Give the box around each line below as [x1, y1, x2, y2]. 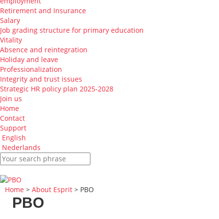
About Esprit [32, 185, 72, 194]
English [2, 133, 26, 142]
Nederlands [2, 143, 41, 152]
